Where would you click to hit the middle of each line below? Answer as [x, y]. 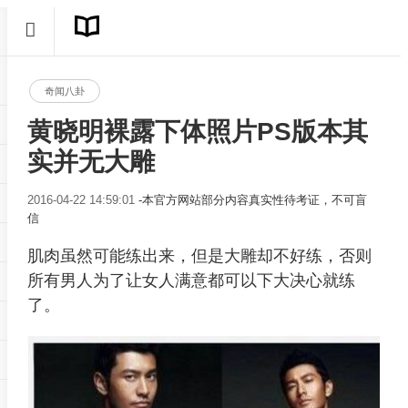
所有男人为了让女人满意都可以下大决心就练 [191, 280]
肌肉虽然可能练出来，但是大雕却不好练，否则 [199, 255]
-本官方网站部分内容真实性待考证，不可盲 [252, 199]
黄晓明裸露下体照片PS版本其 [197, 132]
